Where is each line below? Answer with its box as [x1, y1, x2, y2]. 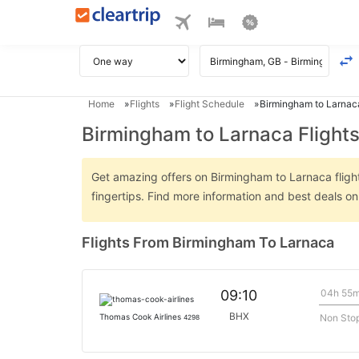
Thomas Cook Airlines [99, 311, 184, 321]
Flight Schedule [175, 98, 244, 110]
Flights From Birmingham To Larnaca [82, 234, 334, 251]
